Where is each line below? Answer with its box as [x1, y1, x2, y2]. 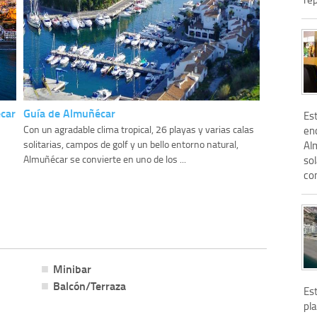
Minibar [52, 260, 91, 277]
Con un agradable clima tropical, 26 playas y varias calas [23, 122, 254, 137]
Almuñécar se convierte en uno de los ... [23, 152, 186, 166]
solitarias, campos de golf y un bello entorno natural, [23, 137, 238, 151]
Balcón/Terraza [52, 277, 126, 294]
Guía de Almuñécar [23, 105, 115, 122]
